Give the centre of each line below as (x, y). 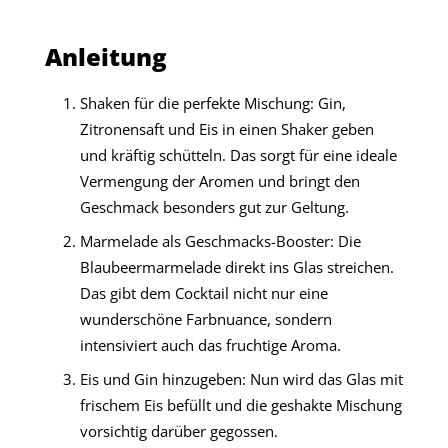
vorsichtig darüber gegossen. (178, 431)
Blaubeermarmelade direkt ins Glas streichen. (236, 267)
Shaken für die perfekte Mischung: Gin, (212, 103)
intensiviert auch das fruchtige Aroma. (210, 345)
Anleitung (105, 57)
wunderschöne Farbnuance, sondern (205, 319)
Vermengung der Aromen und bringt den (219, 181)
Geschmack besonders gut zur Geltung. (214, 207)
